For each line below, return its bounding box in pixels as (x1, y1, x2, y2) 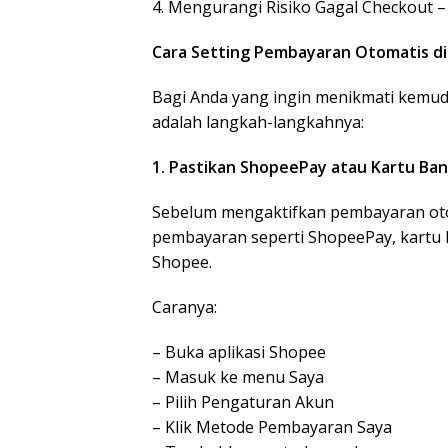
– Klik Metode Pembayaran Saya (152, 416, 392, 438)
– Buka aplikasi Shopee (152, 341, 326, 363)
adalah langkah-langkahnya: (152, 111, 364, 133)
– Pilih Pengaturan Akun (152, 391, 334, 413)
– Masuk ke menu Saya (152, 366, 324, 388)
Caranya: (152, 296, 217, 318)
